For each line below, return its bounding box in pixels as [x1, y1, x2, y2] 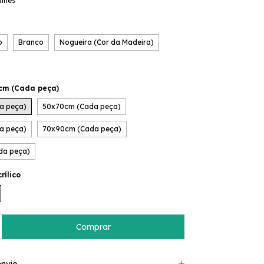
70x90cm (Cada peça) [42, 124, 121, 133]
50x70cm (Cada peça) [42, 102, 121, 111]
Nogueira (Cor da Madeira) [60, 38, 154, 47]
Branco [18, 38, 44, 47]
